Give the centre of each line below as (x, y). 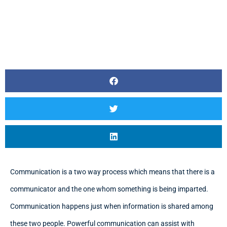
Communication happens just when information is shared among (112, 206)
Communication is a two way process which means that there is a (112, 172)
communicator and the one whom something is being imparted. (109, 189)
